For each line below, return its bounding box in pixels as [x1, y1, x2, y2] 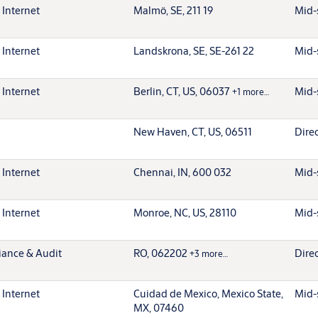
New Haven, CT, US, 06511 [133, 124, 252, 138]
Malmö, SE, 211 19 [133, 3, 213, 17]
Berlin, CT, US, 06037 [133, 84, 232, 98]
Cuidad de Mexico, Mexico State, [133, 286, 283, 300]
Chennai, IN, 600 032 [133, 165, 231, 179]
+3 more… [190, 247, 228, 259]
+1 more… [232, 85, 269, 97]
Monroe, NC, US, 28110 [133, 205, 236, 219]
